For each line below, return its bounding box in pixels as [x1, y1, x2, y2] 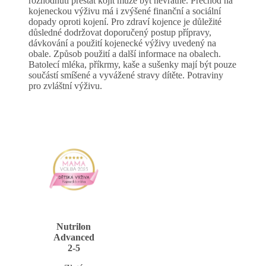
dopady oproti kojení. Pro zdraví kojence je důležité [28, 17, 221, 27]
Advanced [53, 232, 94, 243]
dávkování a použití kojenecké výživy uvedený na [28, 38, 216, 49]
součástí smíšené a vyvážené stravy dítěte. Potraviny [28, 70, 223, 81]
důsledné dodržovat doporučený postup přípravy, [28, 27, 211, 38]
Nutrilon [56, 221, 91, 232]
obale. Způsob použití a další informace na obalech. [28, 49, 221, 59]
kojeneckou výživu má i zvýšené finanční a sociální [28, 6, 221, 17]
